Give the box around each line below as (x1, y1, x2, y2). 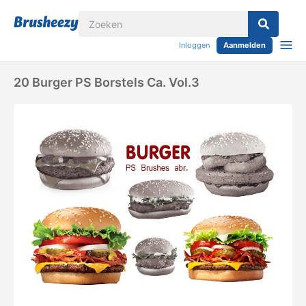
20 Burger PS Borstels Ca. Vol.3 (14, 75, 199, 89)
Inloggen (179, 40, 210, 50)
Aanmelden (223, 40, 266, 50)
